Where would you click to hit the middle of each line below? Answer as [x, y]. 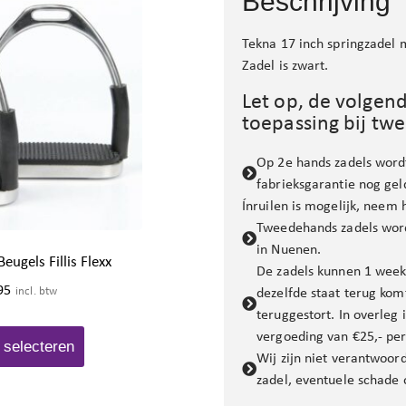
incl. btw [36, 290]
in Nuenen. [289, 248]
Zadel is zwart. [285, 65]
